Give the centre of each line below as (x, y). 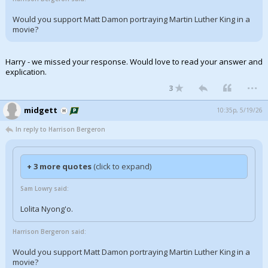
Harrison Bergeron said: (49, 232)
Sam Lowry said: (45, 188)
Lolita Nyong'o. (47, 209)
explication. (26, 72)
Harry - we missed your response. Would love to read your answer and (134, 62)
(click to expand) (122, 166)
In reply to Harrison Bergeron (60, 129)
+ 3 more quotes (60, 166)
